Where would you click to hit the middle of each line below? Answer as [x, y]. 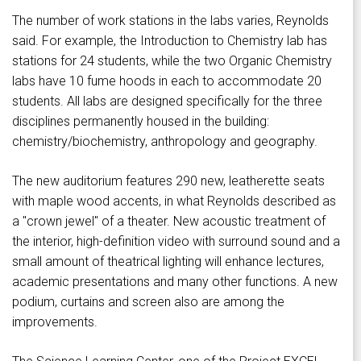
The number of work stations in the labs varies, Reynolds [170, 21]
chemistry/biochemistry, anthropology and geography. [165, 142]
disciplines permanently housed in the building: [141, 122]
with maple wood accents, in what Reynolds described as [174, 201]
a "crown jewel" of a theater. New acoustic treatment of [169, 222]
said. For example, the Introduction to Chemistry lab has [170, 41]
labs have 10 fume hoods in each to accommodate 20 [167, 81]
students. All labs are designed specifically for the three [167, 102]
